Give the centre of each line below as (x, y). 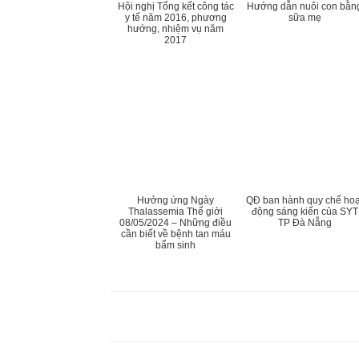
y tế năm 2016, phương (175, 18)
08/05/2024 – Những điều (175, 223)
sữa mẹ (305, 18)
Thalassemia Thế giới (175, 212)
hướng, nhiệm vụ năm (175, 29)
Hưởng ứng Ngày (175, 200)
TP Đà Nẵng (305, 223)
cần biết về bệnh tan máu (175, 234)
